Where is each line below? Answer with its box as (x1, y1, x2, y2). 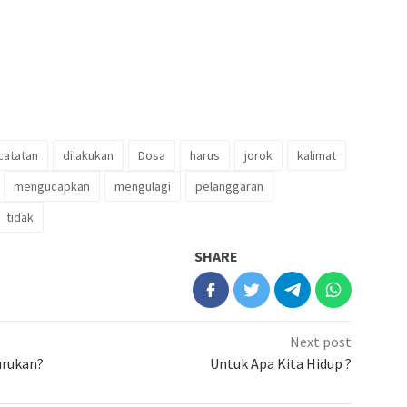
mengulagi (114, 177, 171, 194)
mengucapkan (14, 177, 90, 194)
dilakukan (63, 146, 114, 164)
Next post (290, 332, 352, 351)
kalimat (297, 146, 336, 164)
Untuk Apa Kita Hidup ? (210, 353, 352, 372)
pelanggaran (195, 177, 263, 194)
